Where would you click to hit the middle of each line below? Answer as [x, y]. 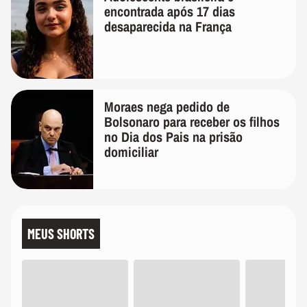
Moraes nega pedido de [167, 107]
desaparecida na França [168, 27]
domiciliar [131, 152]
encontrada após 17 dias [170, 12]
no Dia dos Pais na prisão [173, 137]
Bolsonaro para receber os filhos [192, 122]
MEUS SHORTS [61, 234]
